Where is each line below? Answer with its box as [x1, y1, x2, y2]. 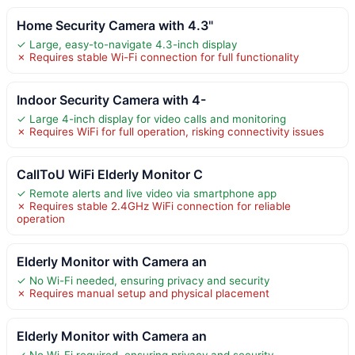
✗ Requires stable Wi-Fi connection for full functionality [17, 50, 299, 63]
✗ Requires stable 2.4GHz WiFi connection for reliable [17, 199, 291, 212]
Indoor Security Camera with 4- [17, 91, 206, 108]
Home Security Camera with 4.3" [17, 17, 213, 33]
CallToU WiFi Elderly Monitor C [17, 166, 203, 182]
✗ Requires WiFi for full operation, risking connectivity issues [17, 124, 324, 138]
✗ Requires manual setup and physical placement [17, 286, 269, 300]
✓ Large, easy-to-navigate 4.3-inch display [17, 37, 237, 51]
